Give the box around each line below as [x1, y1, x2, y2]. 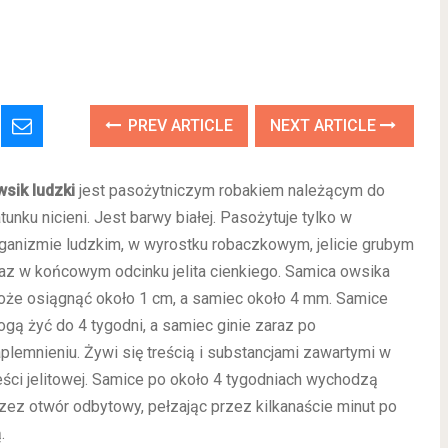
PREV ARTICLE [124, 116, 234, 135]
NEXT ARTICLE [270, 116, 381, 135]
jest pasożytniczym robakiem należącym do [75, 181, 385, 200]
